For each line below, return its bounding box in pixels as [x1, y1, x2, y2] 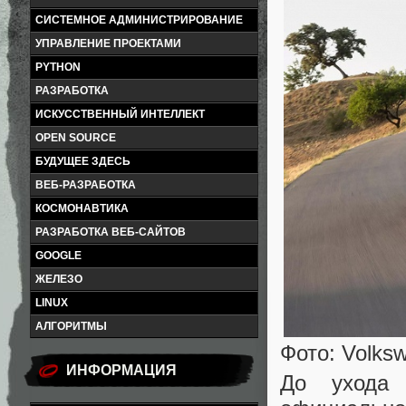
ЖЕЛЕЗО [35, 273, 82, 285]
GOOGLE [35, 249, 82, 262]
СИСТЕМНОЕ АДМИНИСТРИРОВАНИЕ [35, 14, 243, 26]
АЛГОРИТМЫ [35, 320, 107, 333]
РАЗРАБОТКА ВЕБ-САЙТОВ [35, 226, 186, 238]
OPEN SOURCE [35, 131, 116, 144]
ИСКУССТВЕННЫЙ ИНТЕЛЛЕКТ [35, 108, 205, 121]
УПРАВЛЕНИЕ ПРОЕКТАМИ [35, 37, 181, 50]
